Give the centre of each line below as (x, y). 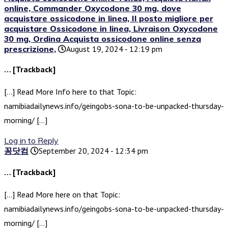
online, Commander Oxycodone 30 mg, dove (93, 8)
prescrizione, (30, 49)
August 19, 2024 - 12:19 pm (114, 49)
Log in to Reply (31, 141)
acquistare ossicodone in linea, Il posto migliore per (109, 19)
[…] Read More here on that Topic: (62, 195)
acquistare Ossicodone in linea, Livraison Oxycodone (111, 29)
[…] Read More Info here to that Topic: (70, 92)
